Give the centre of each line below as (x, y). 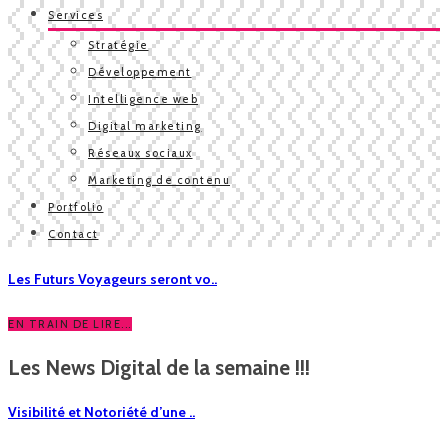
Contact (73, 234)
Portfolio (76, 207)
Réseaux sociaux (140, 153)
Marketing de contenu (159, 180)
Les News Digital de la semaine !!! (159, 367)
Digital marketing (145, 126)
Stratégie (118, 45)
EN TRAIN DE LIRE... (70, 324)
